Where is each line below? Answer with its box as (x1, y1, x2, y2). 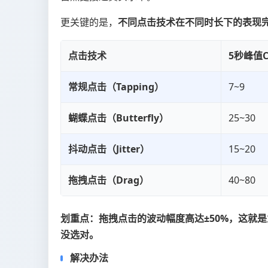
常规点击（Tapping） (68, 80, 164, 94)
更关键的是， (60, 16, 118, 29)
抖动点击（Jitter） (68, 142, 150, 156)
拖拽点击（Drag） (68, 173, 149, 187)
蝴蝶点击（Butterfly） (68, 111, 169, 125)
